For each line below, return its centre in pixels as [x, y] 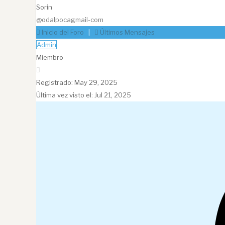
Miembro [50, 58]
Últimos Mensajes [127, 32]
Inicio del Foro [62, 32]
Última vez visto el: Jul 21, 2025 [84, 95]
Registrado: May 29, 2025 [77, 83]
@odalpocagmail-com [70, 20]
